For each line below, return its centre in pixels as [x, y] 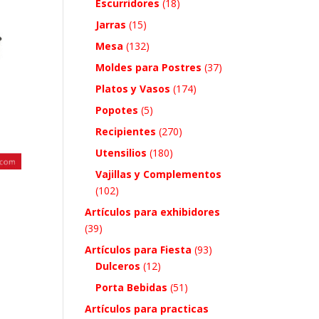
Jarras [111, 24]
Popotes [117, 110]
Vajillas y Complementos [159, 174]
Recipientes [126, 131]
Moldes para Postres [149, 67]
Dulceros [118, 266]
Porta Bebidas [132, 287]
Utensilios [121, 152]
